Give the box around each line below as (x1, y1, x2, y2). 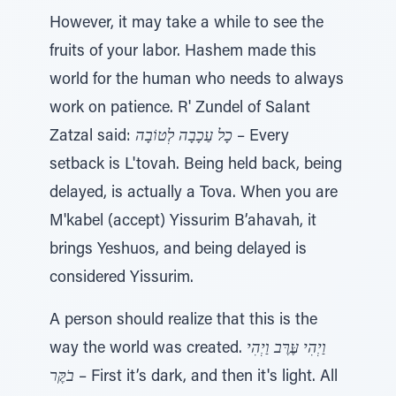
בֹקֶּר (49, 369, 74, 385)
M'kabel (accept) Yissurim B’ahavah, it (49, 214, 316, 230)
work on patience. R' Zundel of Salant (49, 101, 310, 117)
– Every (232, 129, 289, 145)
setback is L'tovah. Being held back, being (49, 157, 342, 173)
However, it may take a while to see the (49, 16, 324, 32)
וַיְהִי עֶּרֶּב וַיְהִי (247, 341, 326, 357)
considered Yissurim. (49, 270, 194, 286)
